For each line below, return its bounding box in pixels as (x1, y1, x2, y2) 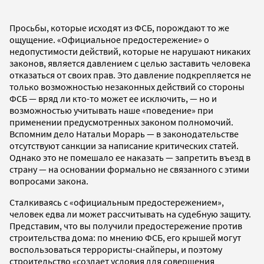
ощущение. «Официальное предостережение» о (9, 33, 209, 45)
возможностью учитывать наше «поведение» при (9, 104, 213, 116)
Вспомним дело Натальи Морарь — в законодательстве (9, 127, 239, 140)
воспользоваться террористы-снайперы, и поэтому (9, 243, 222, 255)
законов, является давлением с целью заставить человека (9, 57, 250, 69)
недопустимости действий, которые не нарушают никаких (9, 45, 250, 57)
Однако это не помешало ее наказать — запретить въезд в (9, 151, 250, 163)
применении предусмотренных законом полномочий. (9, 115, 233, 128)
